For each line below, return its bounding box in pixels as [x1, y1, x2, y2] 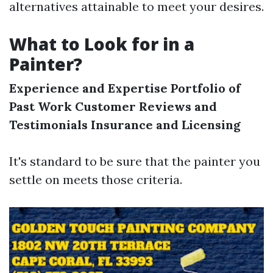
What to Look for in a [9, 32, 194, 55]
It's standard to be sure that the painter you [9, 154, 260, 169]
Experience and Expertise [9, 80, 168, 96]
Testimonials [9, 117, 88, 132]
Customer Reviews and [75, 99, 217, 114]
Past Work [9, 99, 72, 114]
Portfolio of [171, 80, 241, 96]
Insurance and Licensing [91, 117, 241, 132]
